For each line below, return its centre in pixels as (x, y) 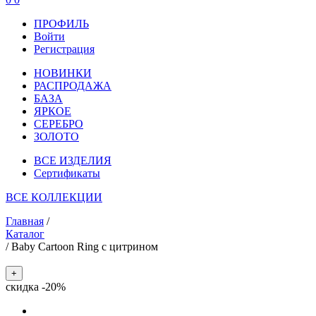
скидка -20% (36, 286)
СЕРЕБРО (59, 123)
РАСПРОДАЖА (73, 85)
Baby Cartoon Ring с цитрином (85, 246)
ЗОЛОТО (56, 136)
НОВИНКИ (63, 73)
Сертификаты (67, 173)
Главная (25, 221)
